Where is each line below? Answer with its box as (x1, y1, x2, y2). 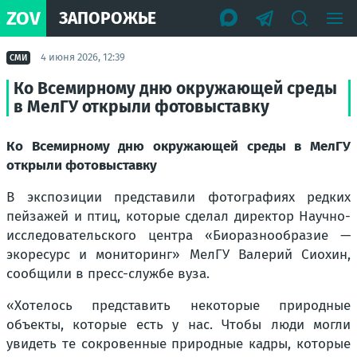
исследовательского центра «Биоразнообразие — (6, 227, 351, 244)
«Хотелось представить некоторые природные (6, 297, 351, 314)
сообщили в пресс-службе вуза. (6, 265, 210, 282)
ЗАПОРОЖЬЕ (59, 7, 156, 29)
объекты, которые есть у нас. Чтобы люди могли (6, 316, 351, 333)
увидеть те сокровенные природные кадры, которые (6, 335, 351, 352)
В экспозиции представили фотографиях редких (6, 189, 351, 206)
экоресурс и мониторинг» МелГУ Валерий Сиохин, (6, 246, 351, 263)
